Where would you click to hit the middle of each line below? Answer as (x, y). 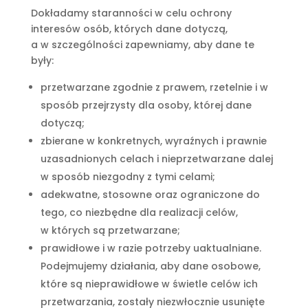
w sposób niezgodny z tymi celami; (128, 177)
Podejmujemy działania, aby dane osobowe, (150, 266)
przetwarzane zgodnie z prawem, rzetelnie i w (154, 87)
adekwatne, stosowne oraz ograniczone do (150, 195)
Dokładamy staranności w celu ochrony (131, 13)
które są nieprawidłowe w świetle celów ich (149, 284)
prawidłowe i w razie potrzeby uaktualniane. (151, 248)
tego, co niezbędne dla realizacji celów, (139, 212)
